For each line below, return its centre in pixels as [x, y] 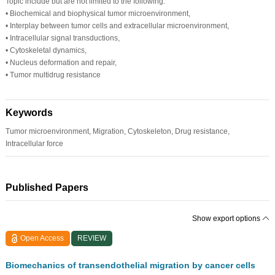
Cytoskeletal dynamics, [47, 50]
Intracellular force [34, 143]
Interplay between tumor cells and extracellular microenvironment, [118, 25]
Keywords [29, 112]
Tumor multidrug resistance [54, 75]
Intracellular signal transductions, [64, 38]
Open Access [42, 238]
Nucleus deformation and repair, [62, 62]
